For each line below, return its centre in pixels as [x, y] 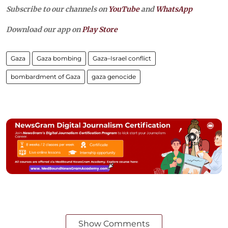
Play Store [100, 29]
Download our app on [44, 29]
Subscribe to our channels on [57, 9]
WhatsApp [174, 9]
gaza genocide [114, 76]
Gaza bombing [59, 58]
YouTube [124, 9]
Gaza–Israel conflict [122, 58]
